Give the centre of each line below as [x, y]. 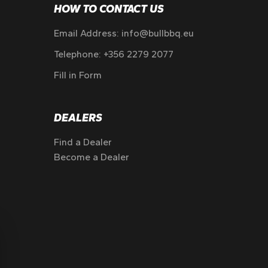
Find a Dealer [83, 142]
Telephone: [78, 54]
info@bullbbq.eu [157, 33]
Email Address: [87, 33]
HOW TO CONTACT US [109, 9]
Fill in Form [77, 75]
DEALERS [78, 118]
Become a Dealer [91, 157]
